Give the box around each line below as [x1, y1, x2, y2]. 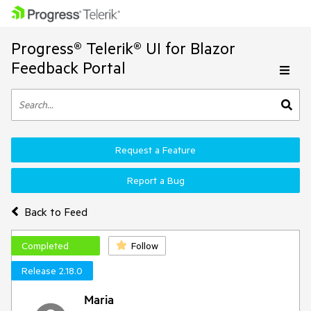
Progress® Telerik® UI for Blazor [11, 38, 235, 58]
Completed [22, 239, 69, 252]
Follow [131, 239, 158, 252]
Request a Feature [115, 144, 196, 156]
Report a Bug [126, 174, 185, 187]
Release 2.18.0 [22, 264, 83, 277]
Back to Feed [24, 204, 87, 219]
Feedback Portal [11, 58, 126, 78]
